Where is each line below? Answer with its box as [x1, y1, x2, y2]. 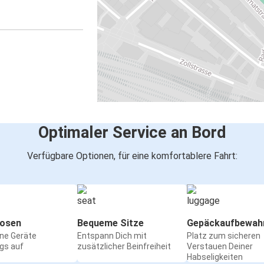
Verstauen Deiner [187, 242, 253, 252]
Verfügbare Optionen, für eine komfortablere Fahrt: [27, 150, 237, 162]
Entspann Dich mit [77, 231, 147, 241]
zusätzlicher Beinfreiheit [77, 242, 171, 252]
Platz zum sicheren [187, 231, 260, 241]
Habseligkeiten [187, 252, 243, 262]
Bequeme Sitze [77, 217, 144, 229]
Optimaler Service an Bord [38, 123, 226, 143]
